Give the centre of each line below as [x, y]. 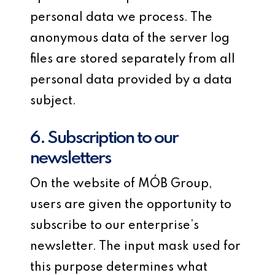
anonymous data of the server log [130, 39]
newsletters [71, 159]
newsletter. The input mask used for [136, 247]
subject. [53, 101]
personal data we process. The [122, 18]
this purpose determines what [119, 268]
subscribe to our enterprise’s [115, 226]
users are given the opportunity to [131, 205]
